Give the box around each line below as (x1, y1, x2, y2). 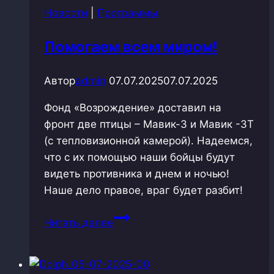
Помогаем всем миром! (44, 37, 218, 56)
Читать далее (44, 216, 113, 229)
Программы (97, 6, 158, 19)
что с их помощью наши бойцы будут (44, 150, 235, 163)
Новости (44, 6, 87, 19)
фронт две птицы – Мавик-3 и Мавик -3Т (44, 117, 254, 130)
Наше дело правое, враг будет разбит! (44, 183, 243, 196)
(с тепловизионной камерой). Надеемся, (44, 134, 253, 147)
